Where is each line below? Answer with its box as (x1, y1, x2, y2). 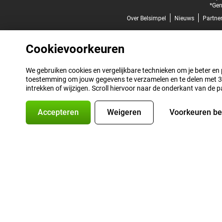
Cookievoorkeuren (26, 42, 124, 56)
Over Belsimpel (126, 15, 166, 22)
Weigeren (107, 108, 141, 117)
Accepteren (38, 108, 79, 117)
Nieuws (174, 15, 194, 22)
